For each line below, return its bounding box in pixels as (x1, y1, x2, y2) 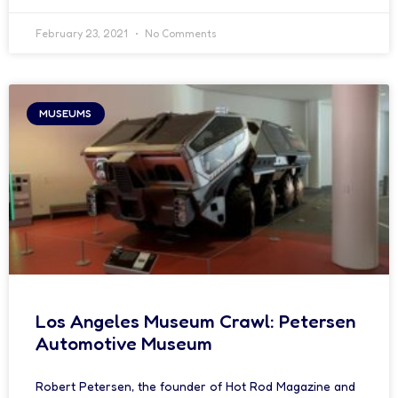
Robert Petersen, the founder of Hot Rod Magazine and (36, 378, 355, 394)
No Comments (142, 27, 217, 40)
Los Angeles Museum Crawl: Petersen (36, 310, 355, 332)
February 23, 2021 (36, 27, 131, 40)
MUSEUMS (39, 107, 92, 121)
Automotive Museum (36, 332, 212, 354)
